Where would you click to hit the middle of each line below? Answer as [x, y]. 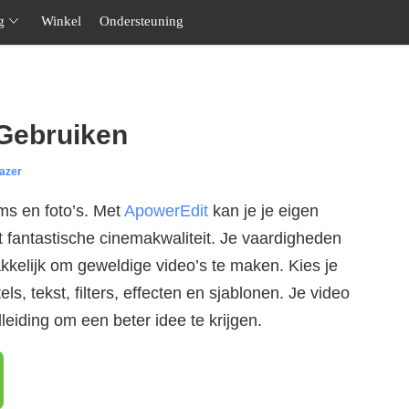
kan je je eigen [263, 211]
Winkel [61, 21]
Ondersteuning [142, 21]
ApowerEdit [166, 211]
